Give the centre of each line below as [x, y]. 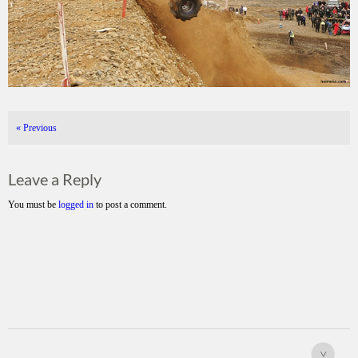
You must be [33, 205]
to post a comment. [130, 205]
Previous [39, 128]
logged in [76, 205]
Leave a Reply [55, 179]
